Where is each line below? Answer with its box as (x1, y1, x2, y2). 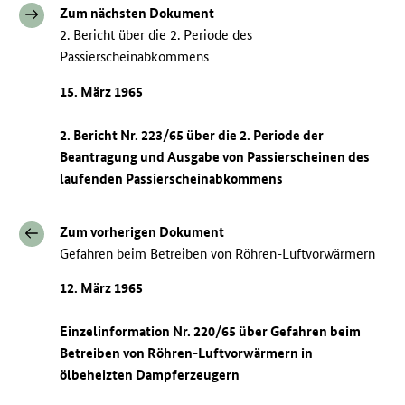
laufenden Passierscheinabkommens (60, 169, 284, 187)
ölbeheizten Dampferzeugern (60, 366, 240, 384)
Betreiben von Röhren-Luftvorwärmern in (60, 344, 314, 363)
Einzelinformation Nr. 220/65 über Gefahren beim (60, 323, 362, 341)
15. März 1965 (60, 82, 144, 100)
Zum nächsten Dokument (60, 5, 215, 23)
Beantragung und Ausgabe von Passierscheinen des (60, 147, 371, 165)
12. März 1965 (60, 279, 144, 297)
